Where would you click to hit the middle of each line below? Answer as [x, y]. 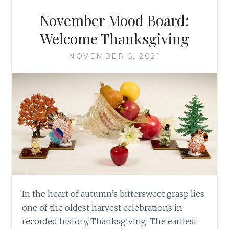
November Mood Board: [114, 20]
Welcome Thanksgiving [114, 38]
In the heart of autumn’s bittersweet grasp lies [113, 194]
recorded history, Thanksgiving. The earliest [110, 222]
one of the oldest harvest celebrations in [102, 208]
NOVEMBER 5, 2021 [114, 56]
